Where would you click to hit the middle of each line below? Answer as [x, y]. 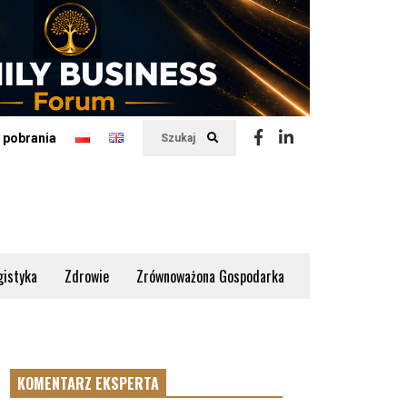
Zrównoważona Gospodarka [210, 276]
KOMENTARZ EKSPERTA [88, 383]
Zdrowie [87, 276]
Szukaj [179, 138]
